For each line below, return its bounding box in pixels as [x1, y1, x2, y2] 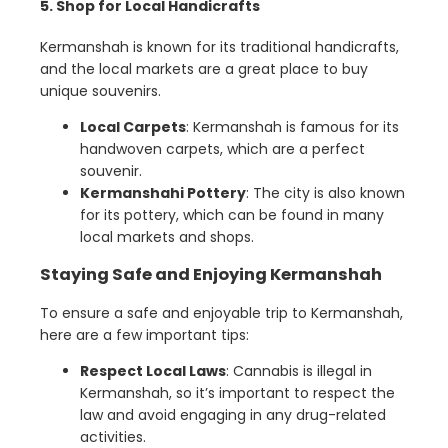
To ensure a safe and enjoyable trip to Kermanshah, [40, 303, 403, 324]
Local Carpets [80, 116, 186, 137]
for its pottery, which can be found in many [80, 204, 384, 225]
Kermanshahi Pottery [80, 182, 246, 203]
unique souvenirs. [40, 80, 161, 101]
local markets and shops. [80, 226, 254, 247]
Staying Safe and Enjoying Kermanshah [40, 263, 382, 287]
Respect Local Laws [80, 361, 226, 382]
